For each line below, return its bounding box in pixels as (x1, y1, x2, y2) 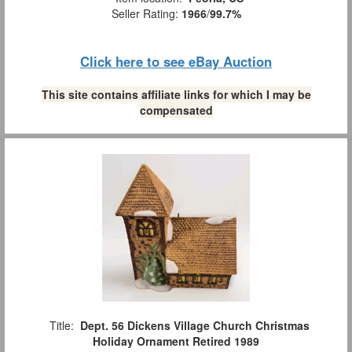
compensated (139, 101, 213, 118)
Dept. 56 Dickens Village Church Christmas (79, 317, 310, 333)
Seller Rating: (111, 5, 181, 21)
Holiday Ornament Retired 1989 (93, 332, 259, 349)
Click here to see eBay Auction (80, 51, 272, 71)
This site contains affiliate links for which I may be (41, 86, 311, 102)
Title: (42, 317, 80, 333)
